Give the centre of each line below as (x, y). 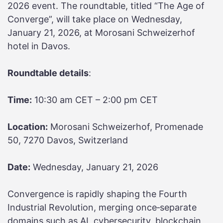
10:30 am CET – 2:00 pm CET (95, 100)
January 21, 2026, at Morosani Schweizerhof (101, 33)
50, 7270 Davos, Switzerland (68, 140)
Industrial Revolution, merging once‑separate (102, 208)
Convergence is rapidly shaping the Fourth (97, 194)
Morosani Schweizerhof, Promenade (125, 127)
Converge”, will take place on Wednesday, (95, 19)
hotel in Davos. (39, 46)
